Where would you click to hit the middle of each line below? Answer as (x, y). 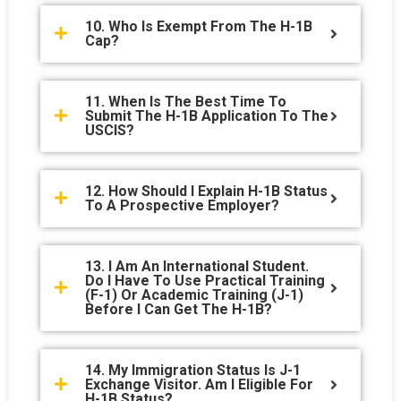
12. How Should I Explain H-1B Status (206, 191)
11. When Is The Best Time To (186, 101)
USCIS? (110, 130)
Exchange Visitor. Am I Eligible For (199, 384)
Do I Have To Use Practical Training (205, 280)
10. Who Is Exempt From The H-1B (199, 26)
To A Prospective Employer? (182, 205)
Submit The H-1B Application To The (207, 115)
